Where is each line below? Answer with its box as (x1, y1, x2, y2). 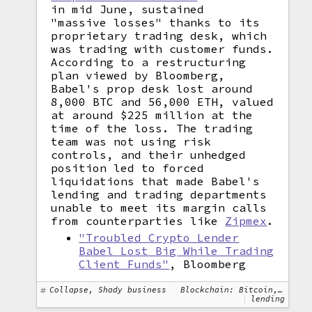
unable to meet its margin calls (51, 201, 267, 214)
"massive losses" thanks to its (51, 15, 260, 29)
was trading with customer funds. (51, 42, 274, 56)
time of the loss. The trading (51, 121, 253, 135)
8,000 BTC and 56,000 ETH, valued (51, 95, 274, 109)
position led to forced (51, 161, 205, 175)
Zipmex (225, 214, 267, 228)
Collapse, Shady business (49, 285, 167, 295)
